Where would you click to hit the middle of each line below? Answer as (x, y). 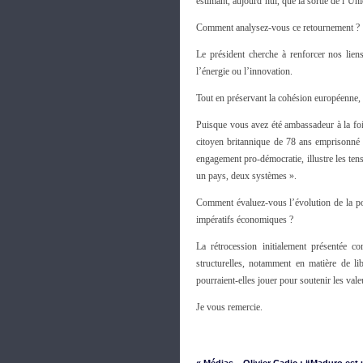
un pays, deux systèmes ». (246, 176)
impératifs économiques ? (245, 220)
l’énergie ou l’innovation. (244, 71)
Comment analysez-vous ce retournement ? (278, 28)
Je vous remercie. (229, 307)
